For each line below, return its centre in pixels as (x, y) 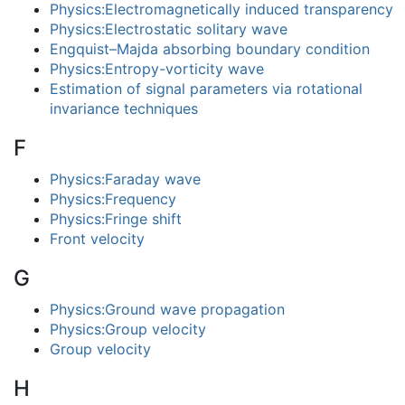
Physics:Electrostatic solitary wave (169, 29)
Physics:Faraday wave (125, 179)
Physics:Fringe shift (116, 219)
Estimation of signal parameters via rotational (206, 89)
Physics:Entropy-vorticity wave (157, 69)
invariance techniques (124, 108)
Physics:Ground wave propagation (167, 309)
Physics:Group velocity (128, 329)
